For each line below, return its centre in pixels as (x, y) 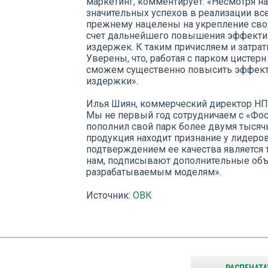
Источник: (109, 195)
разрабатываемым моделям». (156, 172)
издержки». (112, 81)
